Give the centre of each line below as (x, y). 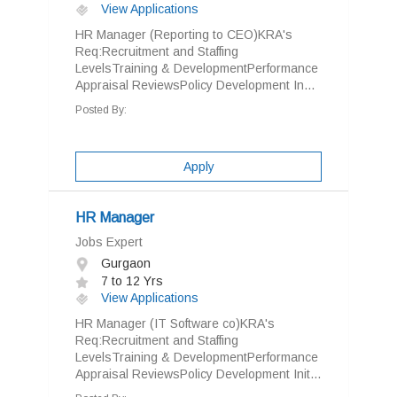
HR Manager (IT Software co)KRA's (175, 323)
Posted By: (101, 110)
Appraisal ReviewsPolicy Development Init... (198, 374)
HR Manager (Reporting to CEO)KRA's (184, 35)
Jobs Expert (109, 242)
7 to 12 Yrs (130, 281)
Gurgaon (124, 263)
